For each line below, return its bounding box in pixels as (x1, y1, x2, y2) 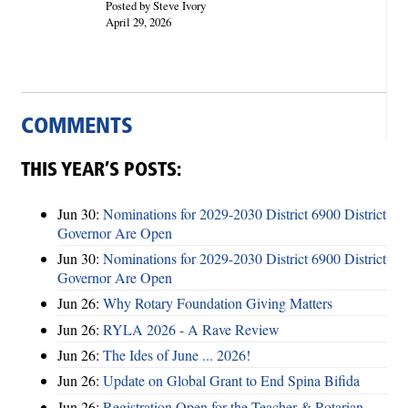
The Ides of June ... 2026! (103, 345, 250, 365)
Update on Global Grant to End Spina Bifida (103, 371, 360, 391)
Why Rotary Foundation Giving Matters (103, 293, 332, 313)
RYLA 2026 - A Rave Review (103, 319, 280, 339)
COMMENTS (21, 116, 133, 138)
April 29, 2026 (105, 13, 171, 30)
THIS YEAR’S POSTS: (21, 160, 181, 180)
